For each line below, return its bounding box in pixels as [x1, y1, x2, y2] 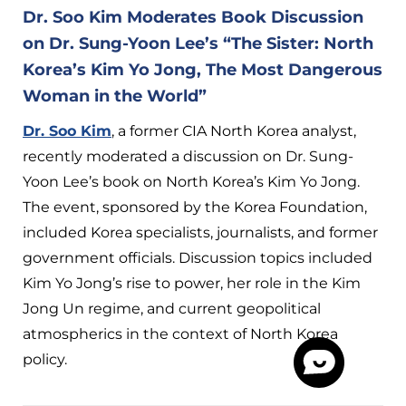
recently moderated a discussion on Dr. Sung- [23, 147, 353, 165]
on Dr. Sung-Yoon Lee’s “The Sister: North [23, 33, 373, 53]
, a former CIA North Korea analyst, [111, 121, 356, 140]
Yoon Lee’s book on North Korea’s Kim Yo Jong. [23, 172, 360, 190]
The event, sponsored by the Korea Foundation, [23, 198, 367, 216]
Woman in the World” [23, 85, 207, 106]
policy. [23, 350, 67, 368]
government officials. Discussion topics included [23, 248, 372, 266]
